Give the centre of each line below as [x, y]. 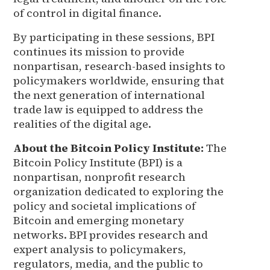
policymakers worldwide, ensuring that [119, 80]
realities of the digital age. [83, 124]
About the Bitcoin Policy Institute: [109, 148]
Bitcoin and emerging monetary [99, 220]
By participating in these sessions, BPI [114, 37]
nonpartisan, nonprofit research [100, 177]
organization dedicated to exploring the [119, 191]
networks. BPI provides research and [111, 234]
